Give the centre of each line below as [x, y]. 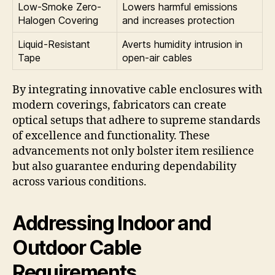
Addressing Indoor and [112, 223]
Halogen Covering [58, 20]
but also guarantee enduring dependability [124, 166]
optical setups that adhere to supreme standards [136, 120]
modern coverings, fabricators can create [119, 105]
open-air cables [157, 57]
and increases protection [178, 20]
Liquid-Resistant [54, 44]
